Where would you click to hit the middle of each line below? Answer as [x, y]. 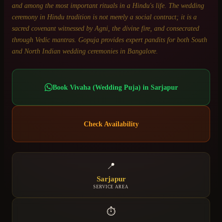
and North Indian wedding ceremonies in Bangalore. [85, 51]
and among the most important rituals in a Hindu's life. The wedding [108, 5]
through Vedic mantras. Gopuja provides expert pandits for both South [110, 40]
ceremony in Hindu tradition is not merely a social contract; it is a [104, 17]
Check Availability [111, 124]
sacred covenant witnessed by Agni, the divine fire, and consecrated [106, 28]
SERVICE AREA [111, 187]
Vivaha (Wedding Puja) [105, 87]
